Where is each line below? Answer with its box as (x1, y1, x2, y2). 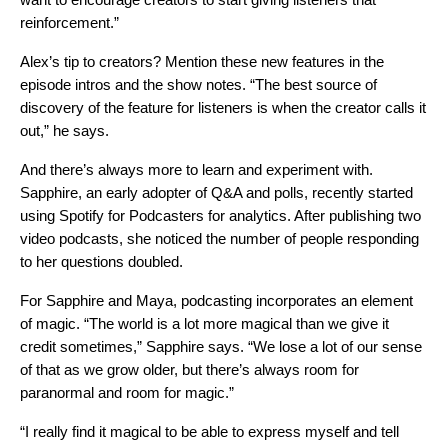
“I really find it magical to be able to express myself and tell (20, 422, 399, 440)
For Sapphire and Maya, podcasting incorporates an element (20, 291, 413, 309)
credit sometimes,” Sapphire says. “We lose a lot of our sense (20, 337, 422, 355)
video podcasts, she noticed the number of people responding (20, 229, 419, 247)
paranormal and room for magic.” (20, 383, 242, 401)
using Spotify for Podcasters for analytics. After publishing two (20, 206, 421, 224)
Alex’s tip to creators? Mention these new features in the (20, 52, 384, 70)
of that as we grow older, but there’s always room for (20, 360, 359, 378)
